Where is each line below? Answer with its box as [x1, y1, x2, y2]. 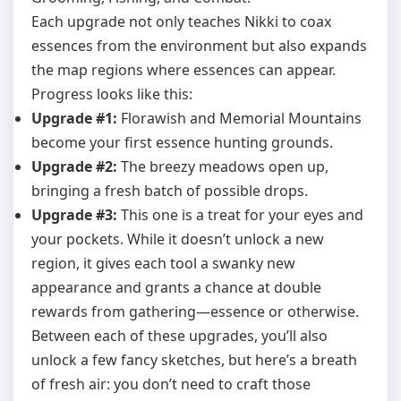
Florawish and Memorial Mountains [117, 108, 362, 128]
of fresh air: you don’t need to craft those [31, 374, 311, 394]
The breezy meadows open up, [117, 157, 328, 176]
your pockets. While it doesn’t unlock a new [31, 229, 324, 249]
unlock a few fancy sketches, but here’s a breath [31, 350, 357, 370]
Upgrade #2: [31, 157, 117, 176]
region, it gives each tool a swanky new [31, 253, 295, 273]
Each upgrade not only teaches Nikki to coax [31, 12, 331, 31]
